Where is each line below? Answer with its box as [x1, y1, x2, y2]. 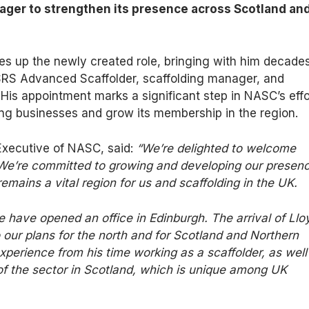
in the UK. [239, 176, 298, 190]
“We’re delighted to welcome [137, 141, 297, 155]
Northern [246, 228, 299, 242]
